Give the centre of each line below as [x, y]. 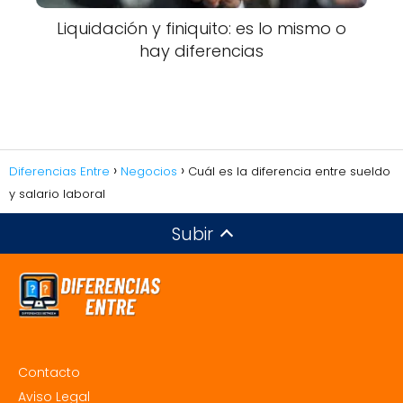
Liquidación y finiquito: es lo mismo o [201, 28]
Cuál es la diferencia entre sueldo [289, 172]
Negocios [149, 172]
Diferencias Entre [59, 172]
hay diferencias [201, 50]
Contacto [49, 372]
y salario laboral [57, 194]
